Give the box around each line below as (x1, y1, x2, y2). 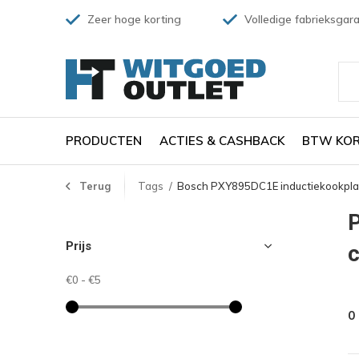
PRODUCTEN (66, 132, 142, 148)
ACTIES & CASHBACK (159, 132, 284, 148)
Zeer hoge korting (84, 12, 181, 26)
